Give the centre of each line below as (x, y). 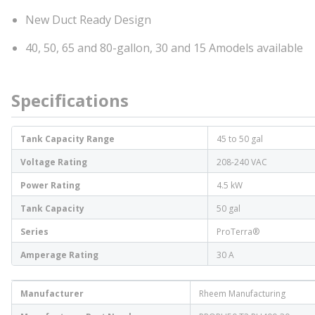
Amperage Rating (59, 255)
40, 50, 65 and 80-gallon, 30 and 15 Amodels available (164, 48)
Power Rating (50, 185)
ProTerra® (238, 232)
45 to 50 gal (240, 139)
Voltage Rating (54, 162)
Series (34, 232)
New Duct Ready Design (88, 20)
